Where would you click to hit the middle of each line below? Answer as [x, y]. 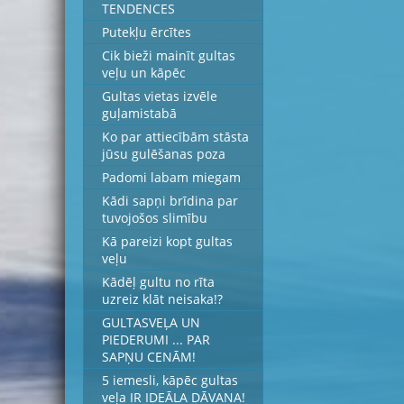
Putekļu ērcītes [147, 32]
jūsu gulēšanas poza [164, 154]
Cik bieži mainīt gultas [169, 55]
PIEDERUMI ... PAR [156, 340]
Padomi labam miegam [171, 177]
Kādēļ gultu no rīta [158, 282]
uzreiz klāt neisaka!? [162, 299]
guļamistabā [139, 113]
